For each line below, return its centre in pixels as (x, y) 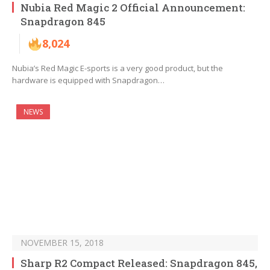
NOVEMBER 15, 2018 (62, 243)
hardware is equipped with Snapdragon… (88, 80)
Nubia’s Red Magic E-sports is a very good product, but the (118, 68)
